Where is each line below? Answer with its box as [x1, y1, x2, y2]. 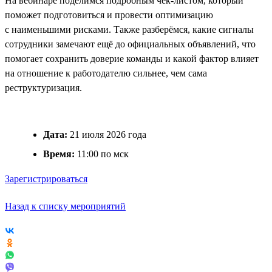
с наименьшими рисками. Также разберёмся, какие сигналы [5, 24, 254, 35]
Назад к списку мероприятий [5, 200, 126, 211]
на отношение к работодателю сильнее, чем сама [5, 67, 207, 78]
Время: [43, 148, 75, 159]
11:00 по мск [75, 148, 129, 159]
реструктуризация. [5, 82, 82, 93]
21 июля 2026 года [67, 129, 146, 140]
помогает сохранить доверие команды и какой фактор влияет [5, 53, 259, 64]
